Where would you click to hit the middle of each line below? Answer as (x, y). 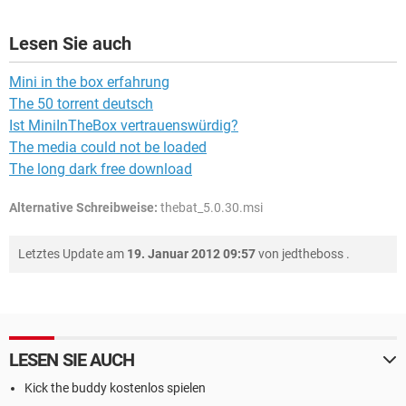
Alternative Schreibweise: (83, 208)
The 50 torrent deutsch (81, 104)
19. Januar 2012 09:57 (191, 254)
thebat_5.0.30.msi (210, 208)
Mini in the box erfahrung (89, 82)
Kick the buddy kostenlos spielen (115, 388)
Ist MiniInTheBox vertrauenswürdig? (124, 126)
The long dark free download (101, 169)
